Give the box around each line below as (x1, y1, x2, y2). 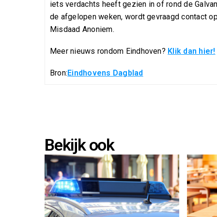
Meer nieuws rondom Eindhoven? (50, 46, 168, 56)
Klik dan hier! (168, 46, 216, 56)
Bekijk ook (45, 136, 115, 155)
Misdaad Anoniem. (50, 24, 114, 34)
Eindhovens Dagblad (67, 68, 143, 77)
